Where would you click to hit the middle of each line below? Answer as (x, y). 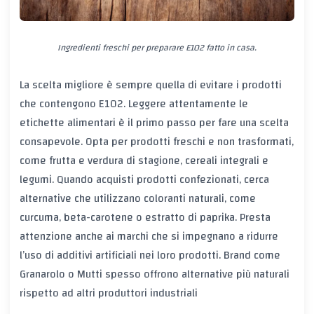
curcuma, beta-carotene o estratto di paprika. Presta (145, 218)
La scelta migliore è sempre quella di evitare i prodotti (151, 85)
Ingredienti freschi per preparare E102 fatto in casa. (157, 48)
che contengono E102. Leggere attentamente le (134, 104)
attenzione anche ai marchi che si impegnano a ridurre (149, 237)
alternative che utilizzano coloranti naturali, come (138, 199)
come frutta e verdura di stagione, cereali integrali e (144, 161)
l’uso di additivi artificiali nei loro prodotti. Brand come (150, 255)
